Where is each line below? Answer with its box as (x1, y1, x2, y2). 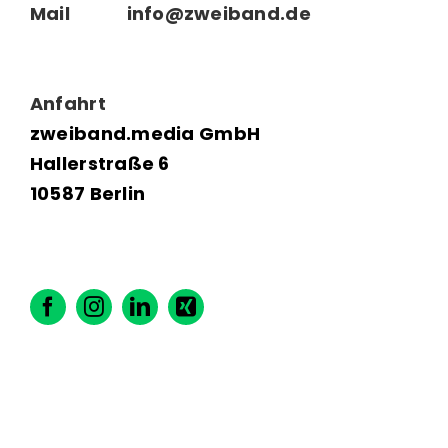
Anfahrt (29, 91, 106, 116)
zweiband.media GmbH (29, 121, 261, 146)
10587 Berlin (29, 181, 146, 206)
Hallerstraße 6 (29, 151, 170, 176)
